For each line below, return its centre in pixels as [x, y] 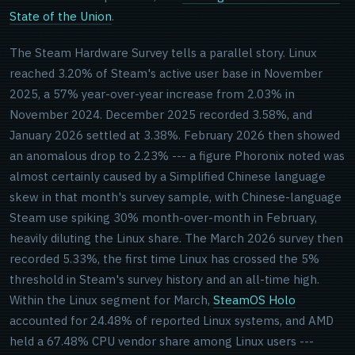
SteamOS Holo [254, 300]
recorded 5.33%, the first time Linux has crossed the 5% [164, 259]
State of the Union [61, 16]
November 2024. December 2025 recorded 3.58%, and [161, 115]
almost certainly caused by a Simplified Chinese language [168, 176]
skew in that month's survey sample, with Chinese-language [176, 197]
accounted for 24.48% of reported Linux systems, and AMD [172, 321]
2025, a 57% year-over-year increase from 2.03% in [152, 94]
